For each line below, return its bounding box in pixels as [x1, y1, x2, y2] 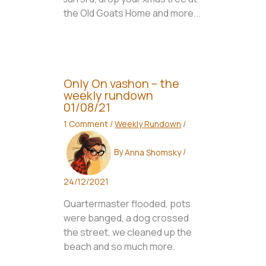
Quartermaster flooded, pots [64, 197, 191, 211]
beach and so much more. [64, 240, 176, 254]
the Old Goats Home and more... [64, 7, 201, 20]
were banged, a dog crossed [64, 211, 189, 225]
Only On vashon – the [64, 75, 180, 92]
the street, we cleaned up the [64, 226, 192, 239]
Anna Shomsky [125, 146, 183, 158]
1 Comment [64, 118, 109, 130]
